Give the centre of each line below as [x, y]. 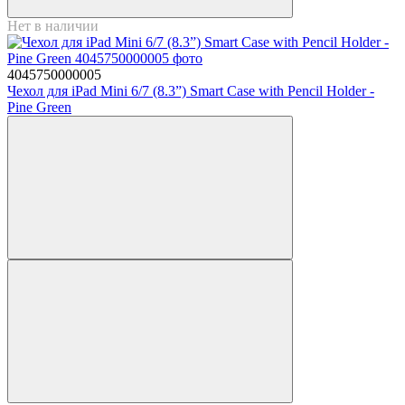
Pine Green [39, 107]
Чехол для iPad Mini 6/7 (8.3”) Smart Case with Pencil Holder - [191, 90]
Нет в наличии [53, 25]
